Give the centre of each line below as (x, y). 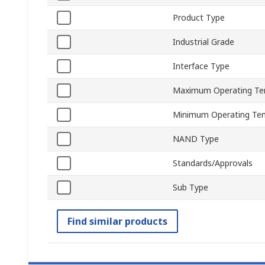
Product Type (199, 18)
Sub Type (190, 188)
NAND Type (196, 139)
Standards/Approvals (213, 163)
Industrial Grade (203, 42)
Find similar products (117, 222)
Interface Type (201, 66)
